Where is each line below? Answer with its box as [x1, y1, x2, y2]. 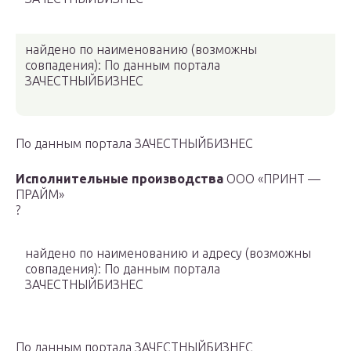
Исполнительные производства [16, 172, 223, 186]
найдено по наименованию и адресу [25, 246, 245, 261]
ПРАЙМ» [16, 187, 64, 202]
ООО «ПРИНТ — [223, 172, 320, 186]
